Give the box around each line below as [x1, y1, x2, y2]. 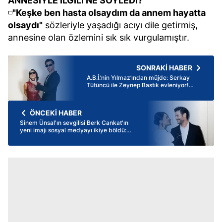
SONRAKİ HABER [136, 63, 192, 72]
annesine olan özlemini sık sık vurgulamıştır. [8, 32, 189, 43]
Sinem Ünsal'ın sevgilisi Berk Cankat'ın [20, 119, 128, 127]
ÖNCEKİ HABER [30, 109, 82, 117]
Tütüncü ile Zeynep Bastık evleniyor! [87, 81, 189, 89]
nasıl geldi [87, 96, 115, 104]
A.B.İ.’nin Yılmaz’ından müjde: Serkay [87, 74, 190, 82]
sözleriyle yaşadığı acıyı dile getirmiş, [43, 20, 198, 31]
